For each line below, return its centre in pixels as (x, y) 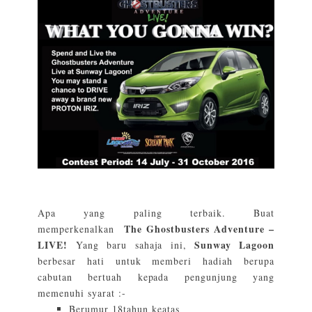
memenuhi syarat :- (84, 292)
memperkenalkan (78, 228)
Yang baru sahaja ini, (131, 244)
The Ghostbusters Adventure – (199, 228)
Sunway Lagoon (234, 244)
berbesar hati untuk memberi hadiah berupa (156, 260)
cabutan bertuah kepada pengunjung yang (156, 276)
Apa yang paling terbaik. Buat (156, 212)
